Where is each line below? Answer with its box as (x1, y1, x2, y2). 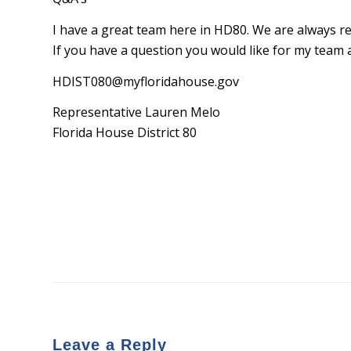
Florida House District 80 (52, 124, 197, 142)
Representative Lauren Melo (52, 103, 220, 121)
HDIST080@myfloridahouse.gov (52, 72, 239, 90)
